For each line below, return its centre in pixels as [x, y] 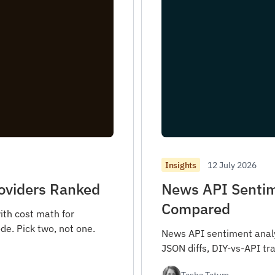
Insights [181, 165]
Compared [196, 208]
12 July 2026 [232, 165]
